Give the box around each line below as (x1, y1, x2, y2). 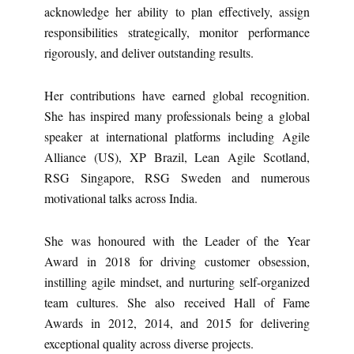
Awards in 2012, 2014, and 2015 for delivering (44, 314, 310, 331)
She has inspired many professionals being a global (44, 107, 310, 124)
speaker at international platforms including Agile (44, 127, 310, 145)
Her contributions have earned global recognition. (44, 86, 310, 104)
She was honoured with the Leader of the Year (44, 232, 310, 249)
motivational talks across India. (44, 189, 198, 206)
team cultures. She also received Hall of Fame (44, 293, 310, 311)
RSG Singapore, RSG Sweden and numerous (44, 168, 310, 186)
